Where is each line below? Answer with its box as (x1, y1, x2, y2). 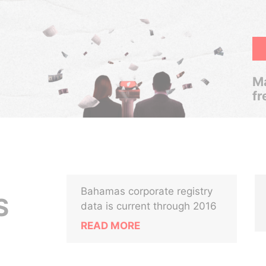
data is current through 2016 (81, 200, 217, 212)
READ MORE (81, 220, 141, 232)
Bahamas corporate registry (81, 185, 213, 197)
